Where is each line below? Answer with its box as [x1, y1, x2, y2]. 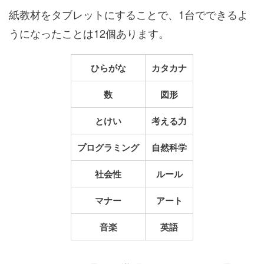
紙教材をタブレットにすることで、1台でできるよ [9, 6, 248, 22]
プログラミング [77, 141, 139, 154]
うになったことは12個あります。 [9, 25, 169, 41]
